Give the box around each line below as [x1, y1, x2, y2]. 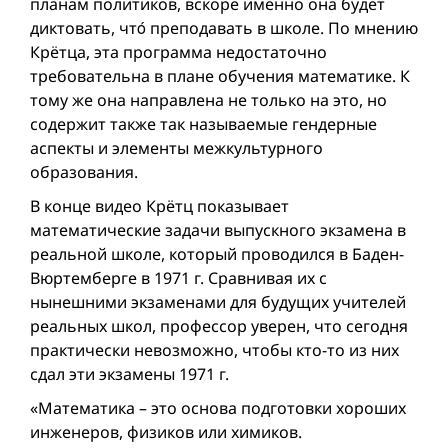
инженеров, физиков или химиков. [30, 421, 302, 444]
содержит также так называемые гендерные [30, 113, 377, 136]
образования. [30, 161, 138, 184]
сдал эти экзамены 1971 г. [30, 363, 229, 386]
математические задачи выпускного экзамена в [30, 219, 406, 242]
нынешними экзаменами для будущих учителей [30, 291, 406, 314]
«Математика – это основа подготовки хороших [30, 397, 406, 420]
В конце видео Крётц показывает [30, 195, 289, 218]
